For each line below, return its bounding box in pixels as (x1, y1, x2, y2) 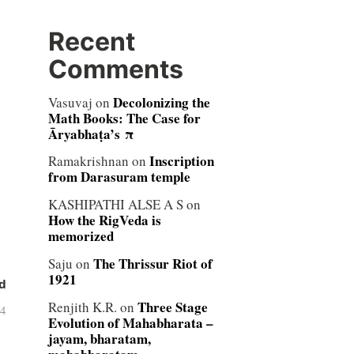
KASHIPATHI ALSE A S (47, 195, 183, 214)
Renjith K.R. (47, 298, 117, 316)
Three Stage (137, 297, 208, 317)
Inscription (149, 151, 214, 171)
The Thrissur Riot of (92, 254, 213, 274)
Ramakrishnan (47, 152, 129, 171)
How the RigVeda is (47, 210, 161, 231)
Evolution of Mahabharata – (47, 313, 213, 333)
